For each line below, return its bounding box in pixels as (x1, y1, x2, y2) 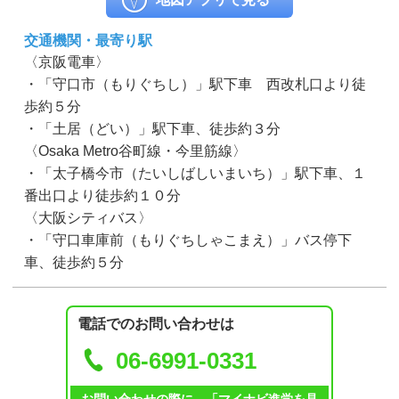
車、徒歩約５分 (24, 254, 125, 270)
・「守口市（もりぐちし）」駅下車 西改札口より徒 (24, 76, 367, 92)
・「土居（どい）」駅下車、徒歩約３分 (24, 120, 281, 136)
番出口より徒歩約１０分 (24, 187, 182, 203)
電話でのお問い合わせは (77, 315, 234, 331)
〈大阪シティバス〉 (24, 209, 153, 225)
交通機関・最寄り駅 (24, 32, 153, 48)
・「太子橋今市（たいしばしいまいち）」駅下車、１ (24, 165, 367, 181)
